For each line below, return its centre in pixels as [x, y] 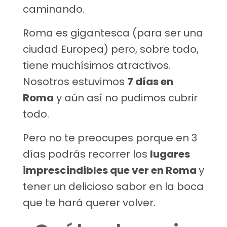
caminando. [54, 9]
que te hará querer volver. [89, 203]
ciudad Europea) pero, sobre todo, [111, 49]
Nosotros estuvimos [75, 82]
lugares [170, 154]
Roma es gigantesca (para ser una [113, 33]
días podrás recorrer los [86, 154]
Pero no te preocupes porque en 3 [110, 138]
